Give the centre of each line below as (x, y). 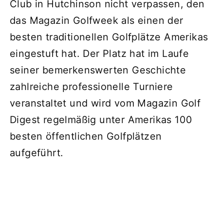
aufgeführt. (37, 153)
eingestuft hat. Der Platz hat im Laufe (100, 53)
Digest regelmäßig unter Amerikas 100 (101, 119)
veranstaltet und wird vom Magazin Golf (105, 103)
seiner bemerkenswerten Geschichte (98, 70)
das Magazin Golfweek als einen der (97, 20)
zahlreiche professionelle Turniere (91, 86)
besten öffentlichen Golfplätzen (86, 136)
